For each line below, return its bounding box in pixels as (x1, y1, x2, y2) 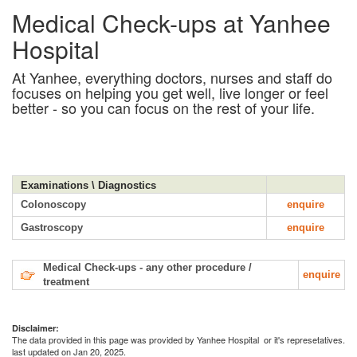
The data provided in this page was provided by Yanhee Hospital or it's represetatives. (12, 332, 345, 346)
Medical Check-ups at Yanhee (12, 5, 331, 40)
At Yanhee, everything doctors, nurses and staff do (12, 66, 332, 88)
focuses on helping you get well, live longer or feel (12, 81, 328, 103)
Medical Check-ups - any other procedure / (43, 261, 252, 273)
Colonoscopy (21, 198, 86, 210)
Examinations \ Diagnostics (21, 178, 156, 191)
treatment (43, 275, 89, 288)
